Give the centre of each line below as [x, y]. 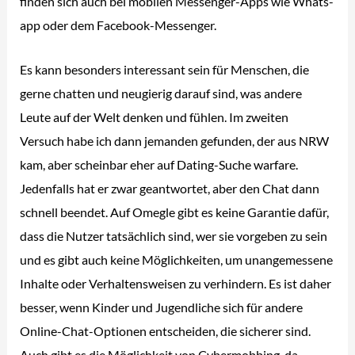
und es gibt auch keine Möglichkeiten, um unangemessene [177, 259]
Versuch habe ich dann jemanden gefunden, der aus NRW [175, 140]
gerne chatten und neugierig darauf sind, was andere [161, 93]
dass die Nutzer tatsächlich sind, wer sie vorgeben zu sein [174, 235]
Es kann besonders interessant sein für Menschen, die [165, 69]
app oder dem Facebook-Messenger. [118, 25]
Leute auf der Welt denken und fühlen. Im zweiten [155, 116]
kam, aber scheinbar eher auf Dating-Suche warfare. [159, 164]
